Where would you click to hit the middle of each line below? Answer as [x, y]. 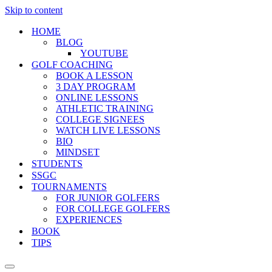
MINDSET [78, 152]
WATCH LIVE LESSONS [108, 130]
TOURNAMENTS [69, 187]
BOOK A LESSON [94, 76]
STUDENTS [57, 164]
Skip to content [34, 10]
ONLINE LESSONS [97, 97]
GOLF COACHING [72, 65]
